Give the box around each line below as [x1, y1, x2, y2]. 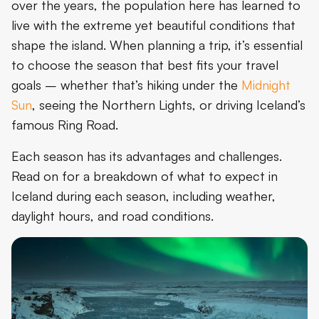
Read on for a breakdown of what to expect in [11, 167, 278, 184]
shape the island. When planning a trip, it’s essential [11, 36, 303, 53]
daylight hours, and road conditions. [11, 207, 214, 224]
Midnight [241, 76, 291, 93]
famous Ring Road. [11, 116, 118, 132]
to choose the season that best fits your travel [11, 56, 278, 73]
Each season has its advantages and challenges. [11, 147, 282, 164]
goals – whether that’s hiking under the [11, 76, 241, 93]
